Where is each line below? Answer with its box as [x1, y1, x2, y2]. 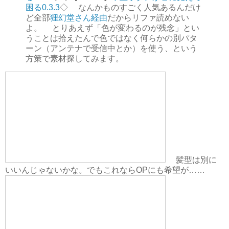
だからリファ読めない [107, 13, 189, 22]
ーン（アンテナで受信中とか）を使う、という [26, 43, 197, 53]
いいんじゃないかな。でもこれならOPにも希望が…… [5, 166, 205, 175]
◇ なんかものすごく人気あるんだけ [60, 3, 201, 12]
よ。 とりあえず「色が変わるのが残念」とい [26, 23, 199, 32]
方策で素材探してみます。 [26, 54, 124, 63]
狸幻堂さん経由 [50, 13, 107, 22]
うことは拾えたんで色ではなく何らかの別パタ [26, 33, 197, 42]
